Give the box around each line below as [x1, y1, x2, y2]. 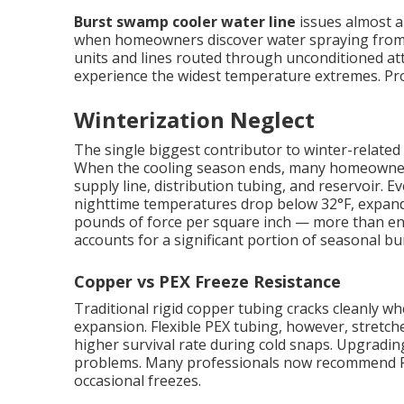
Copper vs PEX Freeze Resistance [74, 271, 341, 292]
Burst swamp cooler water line [74, 12, 296, 32]
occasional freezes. [74, 371, 201, 390]
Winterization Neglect [74, 105, 315, 134]
